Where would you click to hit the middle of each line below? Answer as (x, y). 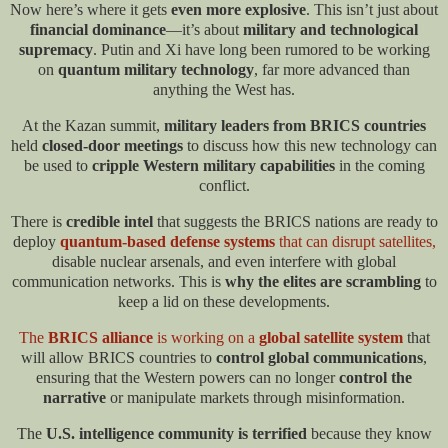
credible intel (109, 222)
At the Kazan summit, (93, 126)
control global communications (319, 357)
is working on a (205, 337)
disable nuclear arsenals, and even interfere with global (224, 262)
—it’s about (204, 30)
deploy (36, 242)
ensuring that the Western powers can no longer (187, 377)
